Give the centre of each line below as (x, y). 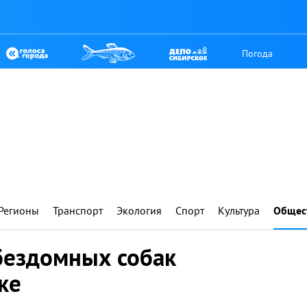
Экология (139, 210)
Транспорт (78, 210)
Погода (258, 53)
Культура (239, 210)
